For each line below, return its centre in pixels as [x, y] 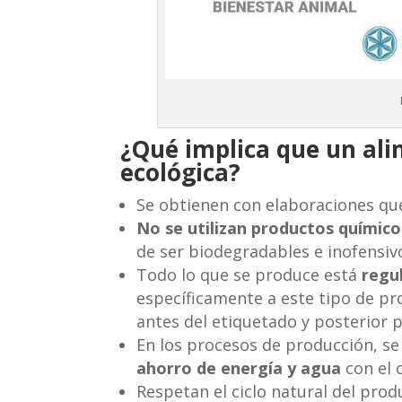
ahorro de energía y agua [239, 367]
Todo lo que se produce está [249, 274]
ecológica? [181, 172]
